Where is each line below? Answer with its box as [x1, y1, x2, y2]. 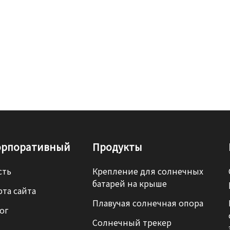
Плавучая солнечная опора [92, 198, 203, 208]
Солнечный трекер [92, 218, 171, 228]
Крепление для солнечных [92, 166, 203, 177]
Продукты [92, 141, 142, 153]
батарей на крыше [92, 179, 167, 189]
